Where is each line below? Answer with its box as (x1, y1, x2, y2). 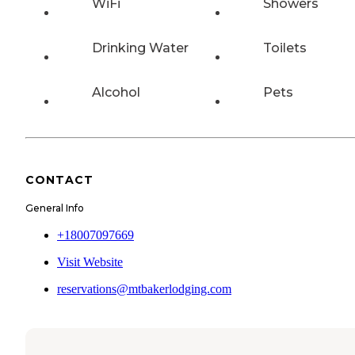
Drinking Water (92, 40, 189, 55)
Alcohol (92, 84, 140, 100)
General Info (25, 202, 84, 215)
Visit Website (57, 255, 123, 269)
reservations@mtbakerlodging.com (57, 282, 231, 296)
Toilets (263, 40, 307, 55)
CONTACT (25, 172, 94, 187)
